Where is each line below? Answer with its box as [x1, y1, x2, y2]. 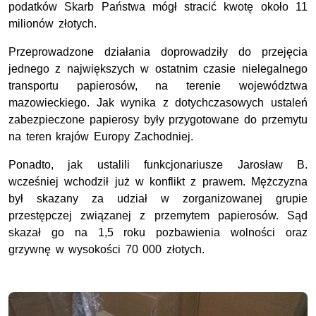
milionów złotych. [8, 18, 97, 30]
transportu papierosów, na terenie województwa [8, 80, 308, 92]
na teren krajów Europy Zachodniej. [8, 130, 194, 143]
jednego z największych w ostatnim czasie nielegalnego [8, 63, 308, 75]
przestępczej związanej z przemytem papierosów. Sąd [8, 209, 308, 222]
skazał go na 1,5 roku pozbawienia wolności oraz [8, 226, 308, 239]
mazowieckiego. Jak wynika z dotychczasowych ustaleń [8, 97, 308, 109]
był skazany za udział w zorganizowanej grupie [8, 193, 308, 205]
